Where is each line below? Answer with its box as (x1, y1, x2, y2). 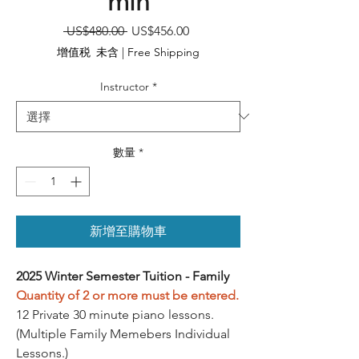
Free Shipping (127, 44, 200, 59)
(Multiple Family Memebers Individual (16, 325, 230, 341)
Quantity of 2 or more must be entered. (16, 287, 239, 303)
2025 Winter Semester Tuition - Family (16, 268, 229, 284)
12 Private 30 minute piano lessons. (16, 306, 214, 322)
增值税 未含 (57, 44, 119, 59)
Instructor (99, 79, 149, 94)
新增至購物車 (90, 223, 167, 239)
